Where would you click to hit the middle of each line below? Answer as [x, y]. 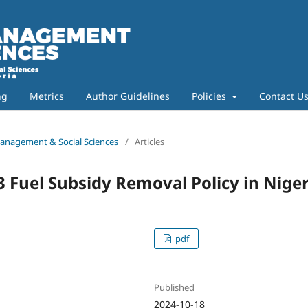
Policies [210, 96]
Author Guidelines [128, 96]
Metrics [47, 96]
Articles [150, 141]
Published [175, 287]
